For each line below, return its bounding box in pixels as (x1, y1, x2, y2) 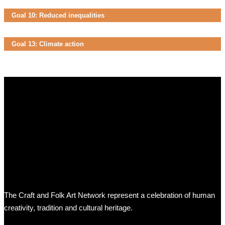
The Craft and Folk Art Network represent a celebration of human (4, 191, 215, 200)
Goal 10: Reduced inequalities (12, 12, 104, 20)
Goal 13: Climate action (12, 40, 84, 48)
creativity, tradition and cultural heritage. (4, 203, 133, 212)
